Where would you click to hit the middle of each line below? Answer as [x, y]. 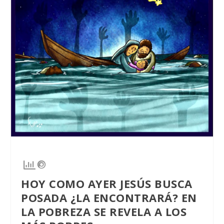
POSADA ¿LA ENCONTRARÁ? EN [109, 197]
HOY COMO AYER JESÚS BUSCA [107, 183]
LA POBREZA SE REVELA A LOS [104, 211]
